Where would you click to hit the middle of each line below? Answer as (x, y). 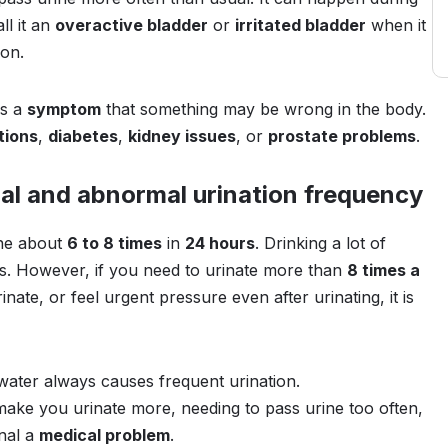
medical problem (104, 435)
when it (396, 25)
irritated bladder (300, 25)
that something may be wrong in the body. (263, 109)
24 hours (220, 243)
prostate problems (342, 136)
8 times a (383, 270)
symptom (64, 109)
